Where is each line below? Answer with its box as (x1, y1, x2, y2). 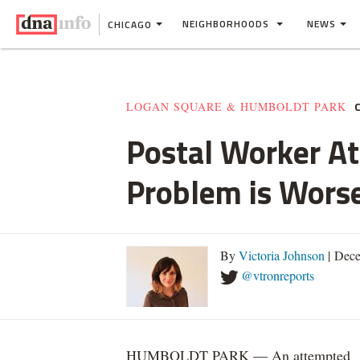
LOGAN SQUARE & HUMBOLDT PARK (126, 99, 346, 114)
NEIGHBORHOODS (182, 16, 272, 31)
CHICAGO (108, 16, 152, 32)
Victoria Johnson (239, 247, 325, 264)
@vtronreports (241, 267, 314, 284)
